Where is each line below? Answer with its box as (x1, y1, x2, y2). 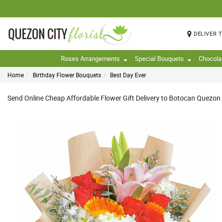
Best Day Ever (110, 71, 146, 79)
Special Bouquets (135, 54, 184, 63)
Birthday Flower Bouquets (33, 71, 101, 79)
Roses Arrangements (61, 54, 120, 63)
